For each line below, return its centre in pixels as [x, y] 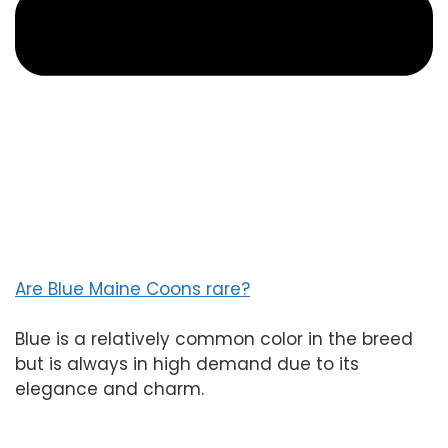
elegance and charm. [109, 389]
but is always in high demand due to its [187, 364]
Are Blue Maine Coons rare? [132, 288]
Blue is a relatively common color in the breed [214, 339]
